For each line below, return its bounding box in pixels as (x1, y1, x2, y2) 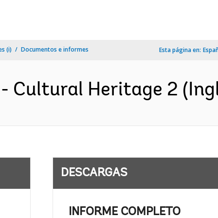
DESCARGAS (60, 167, 127, 179)
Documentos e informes (21, 45, 89, 54)
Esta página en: (159, 46, 201, 54)
